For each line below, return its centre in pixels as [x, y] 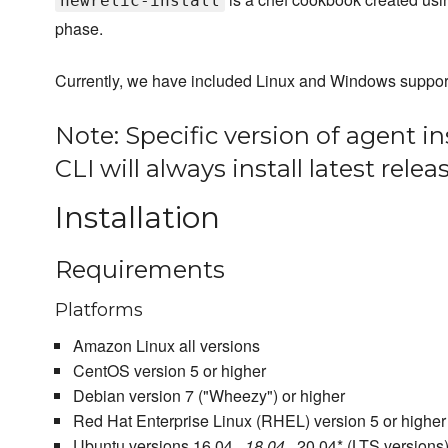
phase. [79, 28]
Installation [137, 217]
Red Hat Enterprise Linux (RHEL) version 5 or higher [259, 420]
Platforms [99, 310]
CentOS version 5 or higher [169, 370]
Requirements [140, 269]
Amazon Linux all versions [166, 345]
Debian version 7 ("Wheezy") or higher [208, 395]
